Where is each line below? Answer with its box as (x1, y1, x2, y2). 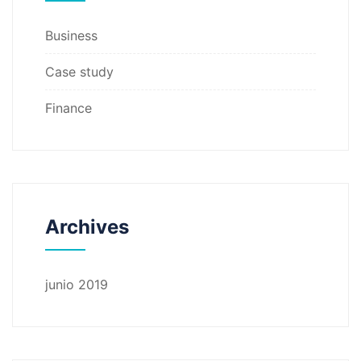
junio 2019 (45, 276, 108, 293)
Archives (45, 214, 129, 239)
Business (45, 27, 98, 44)
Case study (45, 63, 114, 80)
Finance (45, 99, 92, 116)
